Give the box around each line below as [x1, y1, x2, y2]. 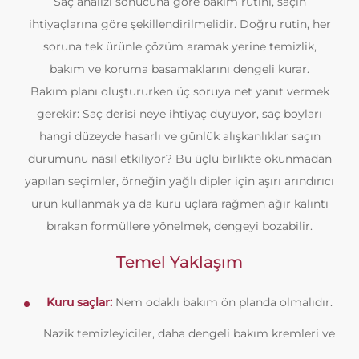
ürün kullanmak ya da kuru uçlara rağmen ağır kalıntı [30, 196, 329, 211]
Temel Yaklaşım [116, 252, 243, 272]
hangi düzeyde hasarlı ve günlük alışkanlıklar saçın [38, 129, 321, 143]
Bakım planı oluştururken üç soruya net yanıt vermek [30, 84, 329, 99]
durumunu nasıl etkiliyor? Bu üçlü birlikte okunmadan [27, 151, 332, 166]
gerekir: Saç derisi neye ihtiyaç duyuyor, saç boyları [37, 107, 322, 121]
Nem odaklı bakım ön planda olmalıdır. [111, 295, 333, 309]
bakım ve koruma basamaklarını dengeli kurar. [50, 62, 309, 76]
